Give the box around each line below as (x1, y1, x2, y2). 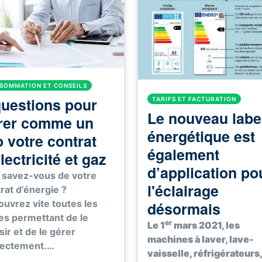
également (147, 144, 219, 166)
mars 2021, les (172, 219, 240, 232)
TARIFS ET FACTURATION (152, 95, 236, 103)
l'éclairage (147, 180, 219, 202)
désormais (147, 198, 220, 220)
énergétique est (147, 126, 255, 147)
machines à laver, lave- (147, 233, 254, 246)
